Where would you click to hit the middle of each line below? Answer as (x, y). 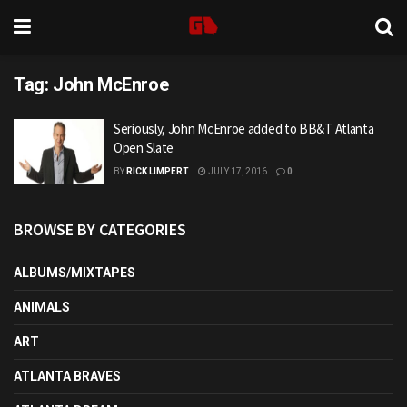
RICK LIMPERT (158, 171)
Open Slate (144, 148)
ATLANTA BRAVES (67, 376)
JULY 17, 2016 (237, 171)
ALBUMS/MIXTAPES (74, 272)
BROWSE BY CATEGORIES (100, 229)
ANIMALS (42, 307)
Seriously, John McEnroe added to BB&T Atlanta (244, 129)
